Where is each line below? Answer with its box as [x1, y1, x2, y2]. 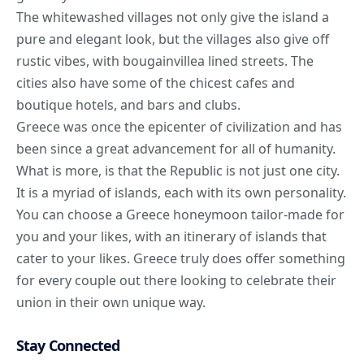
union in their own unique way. [16, 293, 206, 312]
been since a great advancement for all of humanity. [16, 140, 336, 158]
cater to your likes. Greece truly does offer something [16, 249, 345, 268]
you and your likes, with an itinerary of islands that [16, 227, 327, 246]
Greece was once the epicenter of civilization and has [16, 118, 342, 136]
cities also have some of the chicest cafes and [16, 74, 295, 93]
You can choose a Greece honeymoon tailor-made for [16, 206, 344, 224]
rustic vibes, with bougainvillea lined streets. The [16, 52, 314, 71]
